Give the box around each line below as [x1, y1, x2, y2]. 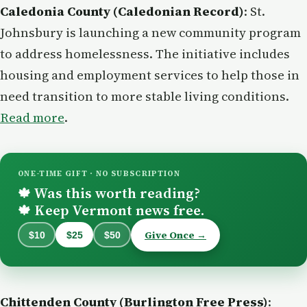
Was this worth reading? [31, 182, 200, 203]
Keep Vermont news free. [31, 199, 204, 220]
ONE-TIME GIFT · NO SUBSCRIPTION [18, 168, 180, 179]
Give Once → [145, 228, 206, 242]
